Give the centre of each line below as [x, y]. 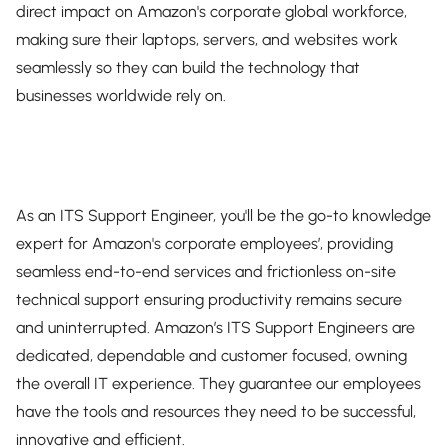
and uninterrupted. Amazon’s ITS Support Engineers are [215, 327]
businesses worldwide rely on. [121, 95]
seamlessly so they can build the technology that [188, 67]
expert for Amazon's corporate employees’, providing [204, 243]
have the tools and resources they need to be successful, [216, 411]
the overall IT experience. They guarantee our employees [218, 383]
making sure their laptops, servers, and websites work [207, 39]
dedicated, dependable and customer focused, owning [211, 355]
